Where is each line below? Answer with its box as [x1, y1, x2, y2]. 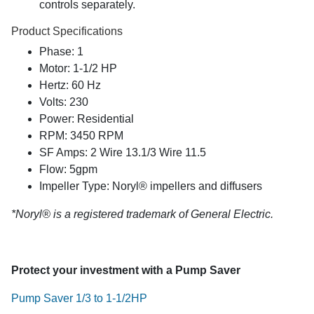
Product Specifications [11, 25, 123, 37]
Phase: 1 [39, 45, 83, 57]
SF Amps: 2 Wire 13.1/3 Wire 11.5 [39, 146, 206, 158]
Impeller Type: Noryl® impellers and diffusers [39, 179, 262, 192]
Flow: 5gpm [39, 163, 97, 175]
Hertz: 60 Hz [39, 78, 101, 91]
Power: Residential [39, 112, 134, 125]
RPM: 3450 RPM [39, 129, 123, 142]
